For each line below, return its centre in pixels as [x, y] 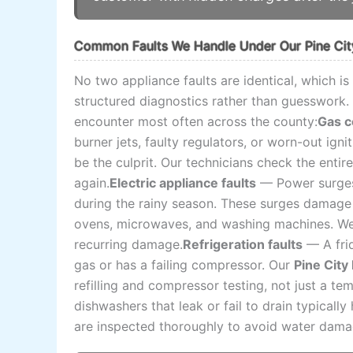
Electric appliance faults [183, 183]
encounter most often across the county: [196, 122]
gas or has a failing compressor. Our [184, 265]
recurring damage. [129, 245]
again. [92, 183]
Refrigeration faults [243, 245]
